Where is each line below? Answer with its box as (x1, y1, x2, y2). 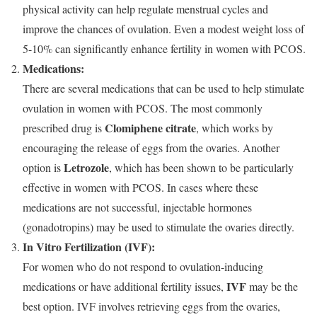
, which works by (196, 120, 273, 136)
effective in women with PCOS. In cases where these (23, 180, 258, 195)
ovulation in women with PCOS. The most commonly (23, 100, 263, 116)
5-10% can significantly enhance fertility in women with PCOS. (23, 41, 306, 57)
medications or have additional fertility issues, (23, 279, 226, 294)
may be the (246, 279, 298, 294)
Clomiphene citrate (105, 120, 196, 137)
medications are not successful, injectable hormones (23, 200, 252, 215)
